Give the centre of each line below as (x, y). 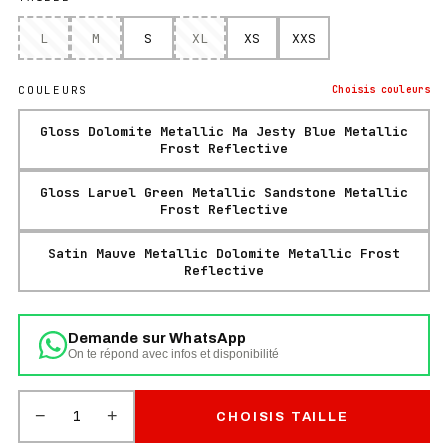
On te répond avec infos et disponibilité (173, 353)
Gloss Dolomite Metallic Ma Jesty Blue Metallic (224, 131)
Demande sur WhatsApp (157, 337)
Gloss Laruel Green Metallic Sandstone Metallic (224, 192)
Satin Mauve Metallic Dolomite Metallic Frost (224, 253)
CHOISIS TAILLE (282, 416)
